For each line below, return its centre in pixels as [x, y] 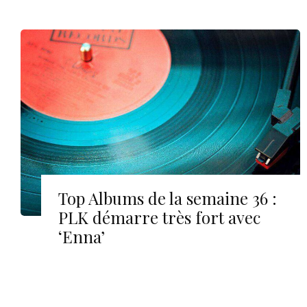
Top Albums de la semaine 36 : [168, 198]
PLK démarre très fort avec [159, 218]
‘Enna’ [82, 237]
